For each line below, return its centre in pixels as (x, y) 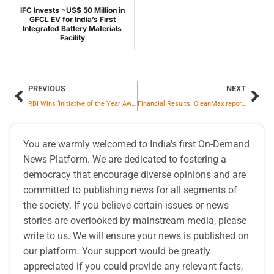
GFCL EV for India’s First (72, 20)
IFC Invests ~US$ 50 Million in (72, 10)
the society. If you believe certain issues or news (126, 206)
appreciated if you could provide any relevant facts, (133, 267)
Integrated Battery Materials (72, 29)
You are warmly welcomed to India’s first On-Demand (136, 144)
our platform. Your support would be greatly (117, 251)
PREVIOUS (47, 89)
